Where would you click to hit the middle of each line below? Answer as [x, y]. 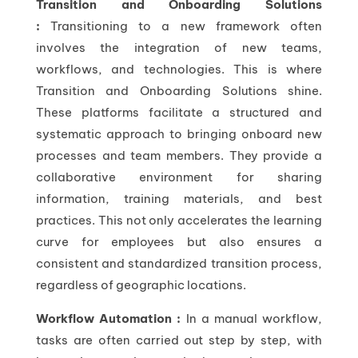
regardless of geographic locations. [141, 284]
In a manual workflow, [254, 318]
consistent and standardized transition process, [179, 263]
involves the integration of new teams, [179, 47]
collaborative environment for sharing [179, 177]
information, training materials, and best [179, 198]
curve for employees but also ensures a [179, 241]
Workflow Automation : [111, 318]
